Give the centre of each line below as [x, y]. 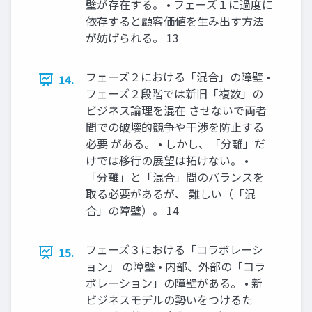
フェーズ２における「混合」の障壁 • [178, 77]
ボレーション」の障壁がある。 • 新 [174, 283]
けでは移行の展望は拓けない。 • [167, 161]
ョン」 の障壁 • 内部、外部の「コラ [175, 266]
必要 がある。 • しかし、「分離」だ [175, 144]
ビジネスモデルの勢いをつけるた [169, 300]
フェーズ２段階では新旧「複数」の [174, 94]
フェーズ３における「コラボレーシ [174, 250]
